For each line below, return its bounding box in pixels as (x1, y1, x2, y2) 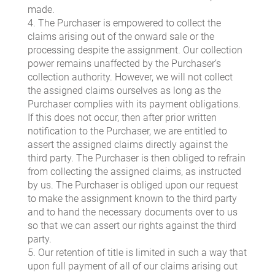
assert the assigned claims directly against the (28, 139, 228, 151)
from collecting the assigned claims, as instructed (28, 166, 241, 178)
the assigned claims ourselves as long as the (28, 85, 221, 97)
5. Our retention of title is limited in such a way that (28, 247, 247, 259)
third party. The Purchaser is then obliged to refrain (28, 152, 246, 165)
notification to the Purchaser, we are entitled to (28, 125, 227, 137)
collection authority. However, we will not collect (28, 71, 233, 83)
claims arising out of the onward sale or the (28, 31, 214, 43)
